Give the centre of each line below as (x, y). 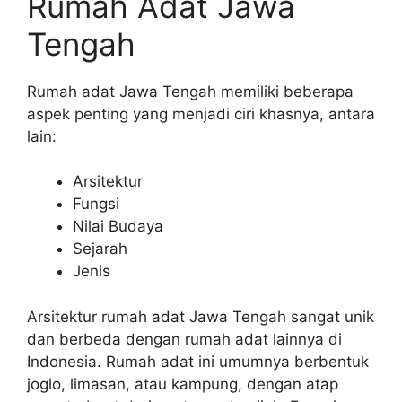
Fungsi (96, 204)
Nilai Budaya (118, 226)
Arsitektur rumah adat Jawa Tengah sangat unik (201, 316)
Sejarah (100, 249)
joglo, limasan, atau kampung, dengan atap (183, 384)
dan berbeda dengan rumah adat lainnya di (184, 339)
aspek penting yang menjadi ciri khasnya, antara (201, 114)
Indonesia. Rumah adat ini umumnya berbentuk (198, 361)
